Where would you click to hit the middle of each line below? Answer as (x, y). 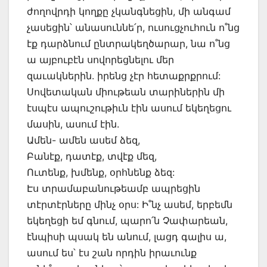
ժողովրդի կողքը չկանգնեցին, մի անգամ (129, 11)
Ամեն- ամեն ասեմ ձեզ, (83, 140)
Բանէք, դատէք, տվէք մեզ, (92, 156)
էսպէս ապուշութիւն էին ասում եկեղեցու (129, 108)
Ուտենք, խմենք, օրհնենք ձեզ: (101, 172)
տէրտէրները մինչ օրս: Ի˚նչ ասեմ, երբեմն (130, 204)
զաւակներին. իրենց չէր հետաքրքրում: (124, 75)
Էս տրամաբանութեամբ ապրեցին (114, 188)
